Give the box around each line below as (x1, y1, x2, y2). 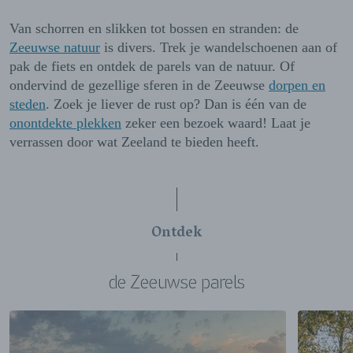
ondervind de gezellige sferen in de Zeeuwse (9, 77, 269, 94)
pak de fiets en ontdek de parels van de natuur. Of (9, 58, 295, 75)
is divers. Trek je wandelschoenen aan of (100, 39, 337, 56)
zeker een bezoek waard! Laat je (121, 115, 310, 132)
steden (9, 96, 46, 113)
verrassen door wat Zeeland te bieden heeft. (9, 134, 259, 150)
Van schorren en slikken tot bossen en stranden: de (9, 20, 299, 37)
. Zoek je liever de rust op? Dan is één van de (46, 96, 307, 113)
